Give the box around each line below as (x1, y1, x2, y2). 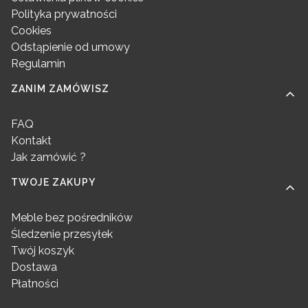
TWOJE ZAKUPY (11, 177, 96, 188)
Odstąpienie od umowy (11, 41, 130, 54)
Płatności (11, 277, 58, 291)
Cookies (11, 24, 52, 38)
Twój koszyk (11, 244, 74, 258)
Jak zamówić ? (11, 151, 86, 164)
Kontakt (11, 134, 52, 148)
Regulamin (11, 57, 65, 71)
